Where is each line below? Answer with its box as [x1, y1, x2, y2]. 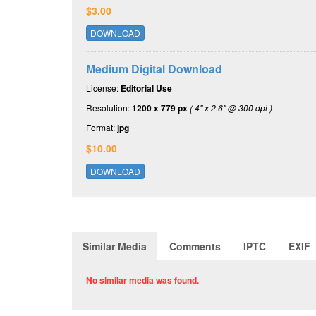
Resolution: [86, 102, 132, 114]
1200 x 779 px [132, 102, 188, 115]
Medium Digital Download [86, 61, 222, 78]
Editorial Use [121, 82, 172, 95]
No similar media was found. [86, 273, 199, 286]
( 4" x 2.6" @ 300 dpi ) [190, 102, 272, 114]
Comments [169, 238, 221, 253]
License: [86, 82, 121, 95]
